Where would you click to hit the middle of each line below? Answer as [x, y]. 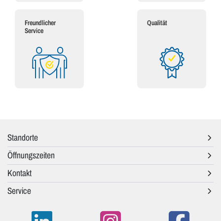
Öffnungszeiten [31, 156]
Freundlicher [40, 23]
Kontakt [19, 173]
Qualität [157, 23]
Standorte [23, 138]
